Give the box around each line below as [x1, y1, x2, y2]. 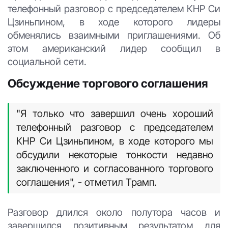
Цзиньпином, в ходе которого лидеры [8, 15, 220, 28]
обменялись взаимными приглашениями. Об [8, 28, 220, 41]
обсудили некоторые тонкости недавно [16, 148, 213, 161]
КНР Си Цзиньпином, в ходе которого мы [16, 134, 213, 147]
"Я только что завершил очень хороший [16, 107, 213, 120]
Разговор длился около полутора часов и [8, 206, 220, 218]
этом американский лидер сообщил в [8, 42, 220, 54]
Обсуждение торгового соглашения [8, 76, 208, 90]
